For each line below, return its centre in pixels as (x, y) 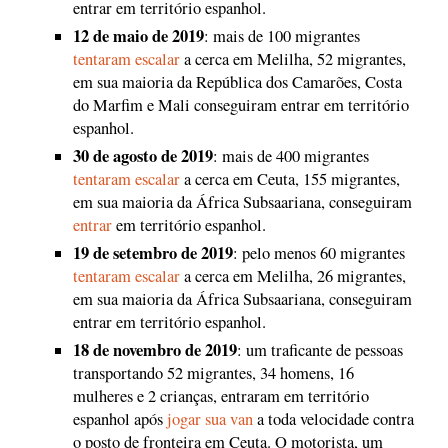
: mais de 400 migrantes (291, 155)
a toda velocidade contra (333, 418)
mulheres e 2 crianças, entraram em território (221, 395)
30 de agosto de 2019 (143, 155)
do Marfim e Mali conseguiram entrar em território (241, 104)
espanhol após (120, 418)
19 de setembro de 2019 (153, 252)
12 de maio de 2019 (138, 35)
